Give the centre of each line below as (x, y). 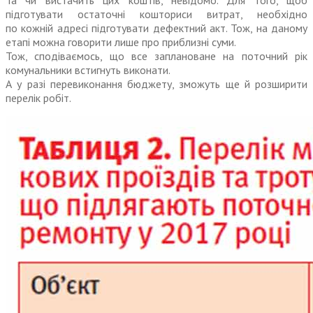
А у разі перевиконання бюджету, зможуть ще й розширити (156, 84)
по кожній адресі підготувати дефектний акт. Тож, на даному (156, 28)
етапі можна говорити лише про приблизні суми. (121, 42)
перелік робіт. (38, 98)
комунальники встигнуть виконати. (88, 70)
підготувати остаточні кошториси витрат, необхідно (156, 14)
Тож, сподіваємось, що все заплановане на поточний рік (156, 56)
